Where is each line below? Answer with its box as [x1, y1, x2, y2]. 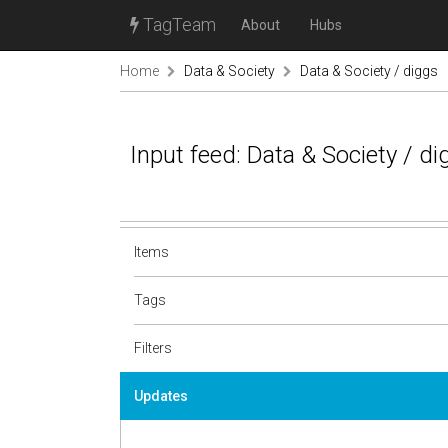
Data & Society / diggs [300, 63, 438, 79]
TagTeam [139, 14, 216, 35]
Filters [134, 339, 172, 356]
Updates [134, 387, 188, 404]
